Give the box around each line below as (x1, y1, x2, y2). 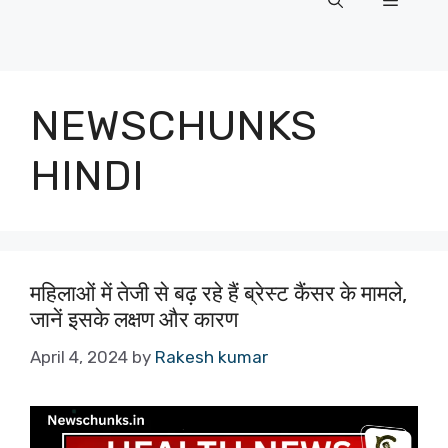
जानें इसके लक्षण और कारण (30, 306, 238, 334)
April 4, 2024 (30, 346, 128, 367)
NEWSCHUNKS (30, 101, 317, 152)
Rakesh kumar (155, 346, 268, 367)
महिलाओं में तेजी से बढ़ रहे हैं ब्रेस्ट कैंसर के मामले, (30, 280, 407, 308)
